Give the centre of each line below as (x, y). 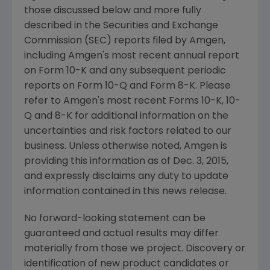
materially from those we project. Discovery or (135, 249)
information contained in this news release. (125, 192)
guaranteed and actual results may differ (121, 234)
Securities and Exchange (161, 26)
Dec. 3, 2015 (200, 162)
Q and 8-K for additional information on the (126, 117)
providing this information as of (99, 162)
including (46, 56)
